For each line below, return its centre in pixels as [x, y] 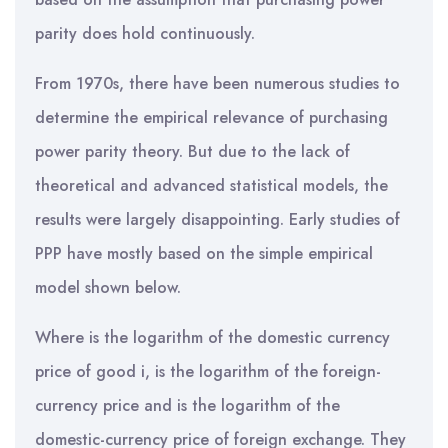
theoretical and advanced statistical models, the [211, 185]
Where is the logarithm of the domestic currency [212, 337]
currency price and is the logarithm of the [187, 405]
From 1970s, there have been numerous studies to [217, 83]
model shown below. [108, 287]
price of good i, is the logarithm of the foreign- [208, 371]
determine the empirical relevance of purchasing [211, 117]
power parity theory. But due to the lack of [192, 151]
